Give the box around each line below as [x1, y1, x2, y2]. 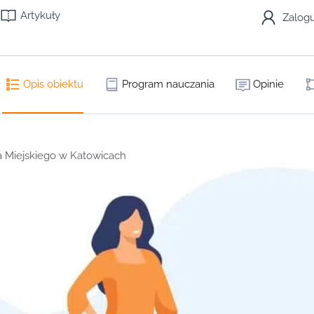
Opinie [253, 78, 284, 90]
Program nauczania [122, 78, 214, 90]
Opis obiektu [23, 78, 83, 90]
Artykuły [20, 9, 61, 22]
